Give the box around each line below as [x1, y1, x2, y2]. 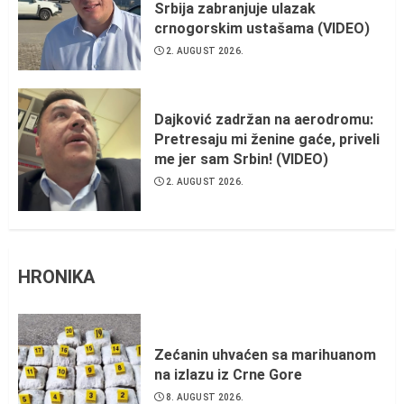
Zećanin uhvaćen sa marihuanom [154, 346, 376, 364]
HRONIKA [18, 266, 95, 289]
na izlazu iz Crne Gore [154, 366, 302, 384]
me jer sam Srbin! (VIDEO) [154, 151, 328, 169]
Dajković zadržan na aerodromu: [154, 111, 373, 129]
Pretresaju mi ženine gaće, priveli [154, 131, 380, 149]
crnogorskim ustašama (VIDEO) [154, 20, 370, 38]
